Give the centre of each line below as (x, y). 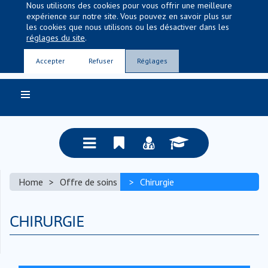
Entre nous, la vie (134, 40)
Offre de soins (89, 182)
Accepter (50, 61)
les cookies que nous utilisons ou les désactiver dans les (128, 27)
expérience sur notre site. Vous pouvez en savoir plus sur (129, 16)
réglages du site (56, 38)
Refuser (101, 61)
